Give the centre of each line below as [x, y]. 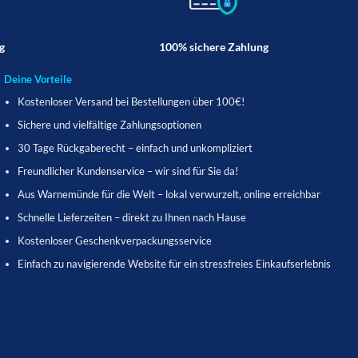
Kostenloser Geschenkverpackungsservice [114, 240]
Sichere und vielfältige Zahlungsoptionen [109, 124]
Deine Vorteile [38, 80]
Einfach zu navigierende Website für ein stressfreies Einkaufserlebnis [174, 263]
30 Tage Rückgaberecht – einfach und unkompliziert [135, 147]
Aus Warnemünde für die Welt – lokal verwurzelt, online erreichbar [169, 194]
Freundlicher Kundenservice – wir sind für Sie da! [127, 171]
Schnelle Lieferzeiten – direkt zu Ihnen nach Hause [131, 217]
